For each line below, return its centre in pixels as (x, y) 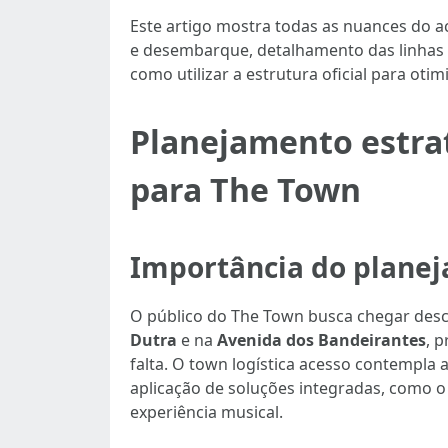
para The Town (245, 189)
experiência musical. (206, 412)
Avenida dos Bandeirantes (321, 340)
